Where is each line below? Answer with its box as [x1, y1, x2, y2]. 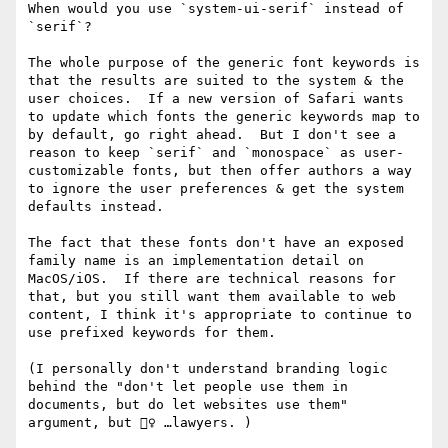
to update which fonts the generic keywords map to [28, 109, 420, 125]
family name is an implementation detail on [28, 253, 364, 269]
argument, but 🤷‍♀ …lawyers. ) [28, 415, 252, 431]
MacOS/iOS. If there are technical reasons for [28, 271, 396, 287]
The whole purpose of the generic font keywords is [28, 55, 420, 71]
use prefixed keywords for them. [28, 325, 276, 341]
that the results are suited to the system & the [28, 73, 404, 89]
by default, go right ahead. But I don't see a [28, 127, 396, 143]
